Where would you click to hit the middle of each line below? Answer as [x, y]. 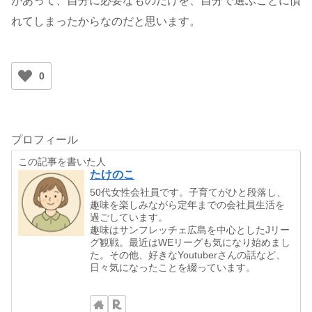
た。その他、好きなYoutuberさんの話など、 [188, 255]
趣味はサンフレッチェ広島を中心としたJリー [190, 230]
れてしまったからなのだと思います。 [106, 21]
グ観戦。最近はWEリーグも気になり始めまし [190, 243]
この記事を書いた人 [62, 162]
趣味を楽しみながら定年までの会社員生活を [188, 205]
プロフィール [45, 140]
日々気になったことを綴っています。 [173, 268]
